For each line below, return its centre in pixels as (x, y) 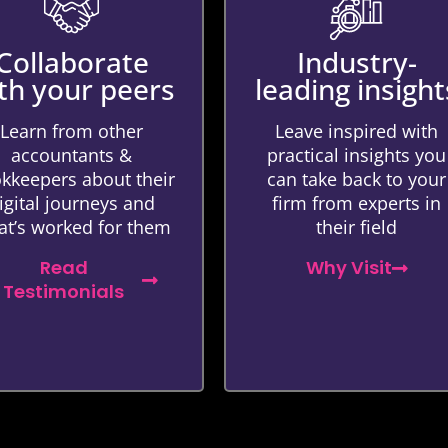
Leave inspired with (356, 131)
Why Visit (348, 267)
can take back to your (356, 179)
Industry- (356, 62)
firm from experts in (356, 203)
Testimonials (63, 291)
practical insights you (356, 155)
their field (356, 227)
